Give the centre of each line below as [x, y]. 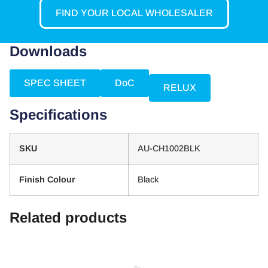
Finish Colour [47, 180]
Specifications [58, 115]
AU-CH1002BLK [169, 149]
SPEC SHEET [55, 83]
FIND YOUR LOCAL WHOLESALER [134, 13]
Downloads [48, 51]
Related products [68, 218]
